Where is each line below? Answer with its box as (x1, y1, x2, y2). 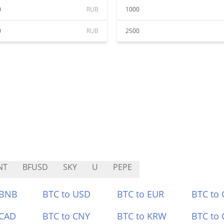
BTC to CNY (42, 210, 90, 222)
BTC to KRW (117, 210, 166, 222)
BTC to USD (42, 188, 91, 200)
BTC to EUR (117, 188, 164, 200)
